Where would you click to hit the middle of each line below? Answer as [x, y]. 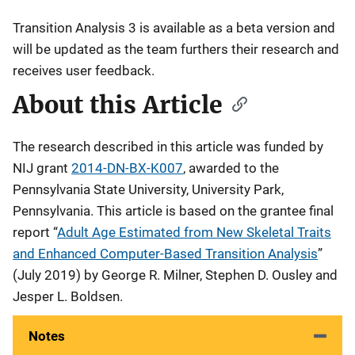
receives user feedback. [84, 70]
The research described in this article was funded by [168, 146]
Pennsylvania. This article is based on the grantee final [173, 210]
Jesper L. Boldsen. [68, 296]
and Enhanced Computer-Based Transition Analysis [165, 253]
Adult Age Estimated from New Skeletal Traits [194, 232]
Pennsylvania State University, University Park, [148, 189]
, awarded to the [231, 168]
